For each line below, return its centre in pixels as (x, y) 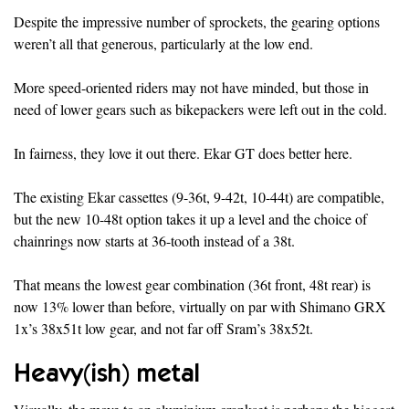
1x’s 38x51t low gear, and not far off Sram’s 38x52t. (163, 329)
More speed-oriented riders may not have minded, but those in (191, 88)
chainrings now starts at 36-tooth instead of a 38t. (154, 241)
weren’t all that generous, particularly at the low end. (163, 44)
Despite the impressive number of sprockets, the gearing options (197, 22)
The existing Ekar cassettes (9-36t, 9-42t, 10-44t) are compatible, (199, 197)
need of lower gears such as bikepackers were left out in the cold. (200, 110)
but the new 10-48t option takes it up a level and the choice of (190, 219)
